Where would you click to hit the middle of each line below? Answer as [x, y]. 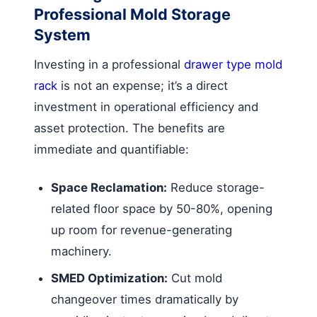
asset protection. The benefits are [129, 128]
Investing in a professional [109, 64]
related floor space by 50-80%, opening [162, 208]
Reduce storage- [216, 187]
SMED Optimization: [109, 278]
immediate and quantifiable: [111, 149]
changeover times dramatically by [145, 299]
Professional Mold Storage [132, 14]
